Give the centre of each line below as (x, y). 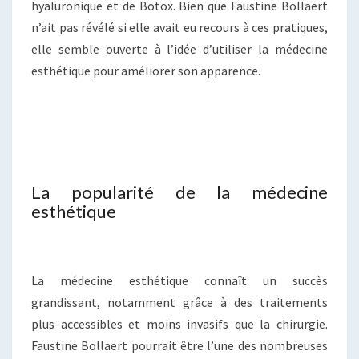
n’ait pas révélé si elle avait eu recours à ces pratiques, (179, 28)
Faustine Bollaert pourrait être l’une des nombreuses (179, 346)
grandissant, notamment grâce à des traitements (179, 303)
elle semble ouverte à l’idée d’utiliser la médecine (179, 49)
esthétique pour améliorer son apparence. (146, 71)
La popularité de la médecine (179, 192)
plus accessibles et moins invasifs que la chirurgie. (179, 324)
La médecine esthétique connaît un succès (179, 281)
